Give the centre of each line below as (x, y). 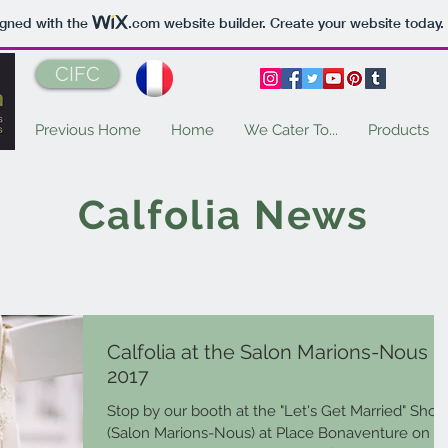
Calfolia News (223, 215)
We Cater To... (291, 130)
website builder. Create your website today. (301, 23)
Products (398, 130)
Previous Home (88, 130)
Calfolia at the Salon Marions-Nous (267, 352)
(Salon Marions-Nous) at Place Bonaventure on (268, 433)
